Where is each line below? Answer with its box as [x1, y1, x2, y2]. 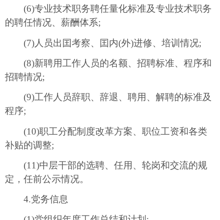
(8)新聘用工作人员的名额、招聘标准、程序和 [5, 57, 212, 68]
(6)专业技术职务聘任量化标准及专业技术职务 [5, 3, 212, 14]
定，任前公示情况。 [5, 173, 89, 184]
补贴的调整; [5, 139, 54, 150]
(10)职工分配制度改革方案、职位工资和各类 [5, 126, 207, 137]
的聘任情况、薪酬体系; [5, 17, 101, 28]
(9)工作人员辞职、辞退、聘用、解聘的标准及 [5, 92, 212, 103]
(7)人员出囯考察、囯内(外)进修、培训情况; [5, 37, 201, 48]
